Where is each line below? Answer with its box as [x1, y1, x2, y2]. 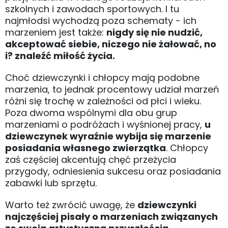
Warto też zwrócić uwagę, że [5, 198, 137, 212]
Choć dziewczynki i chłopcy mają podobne [5, 71, 199, 84]
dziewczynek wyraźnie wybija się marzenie [5, 130, 211, 143]
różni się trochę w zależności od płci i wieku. [5, 95, 201, 108]
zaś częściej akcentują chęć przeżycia [5, 153, 176, 166]
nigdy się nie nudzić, [106, 26, 203, 39]
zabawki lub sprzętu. [5, 177, 97, 190]
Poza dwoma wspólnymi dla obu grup [5, 106, 177, 120]
